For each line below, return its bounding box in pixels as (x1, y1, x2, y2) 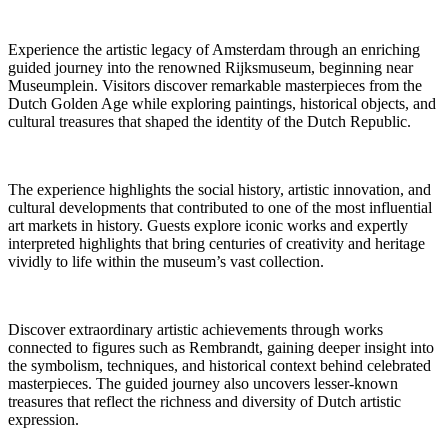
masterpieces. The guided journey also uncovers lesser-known (8, 374, 398, 392)
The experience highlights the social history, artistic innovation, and (8, 180, 431, 198)
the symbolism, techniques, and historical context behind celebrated (8, 356, 431, 374)
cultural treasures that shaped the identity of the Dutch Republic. (8, 112, 411, 130)
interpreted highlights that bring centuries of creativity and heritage (8, 234, 425, 252)
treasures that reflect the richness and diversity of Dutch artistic (8, 392, 401, 410)
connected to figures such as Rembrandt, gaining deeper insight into (8, 338, 434, 356)
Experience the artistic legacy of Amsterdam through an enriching (8, 40, 420, 58)
